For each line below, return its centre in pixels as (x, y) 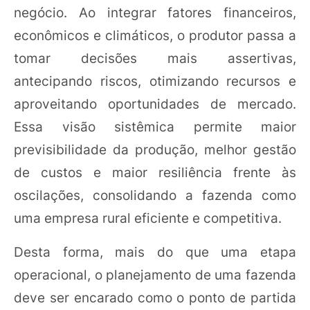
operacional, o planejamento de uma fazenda (155, 274)
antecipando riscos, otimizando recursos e (155, 81)
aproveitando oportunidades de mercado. (155, 103)
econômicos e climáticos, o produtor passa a (155, 35)
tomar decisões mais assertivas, (155, 58)
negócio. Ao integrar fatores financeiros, (155, 12)
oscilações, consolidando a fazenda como (155, 195)
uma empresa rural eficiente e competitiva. (148, 218)
